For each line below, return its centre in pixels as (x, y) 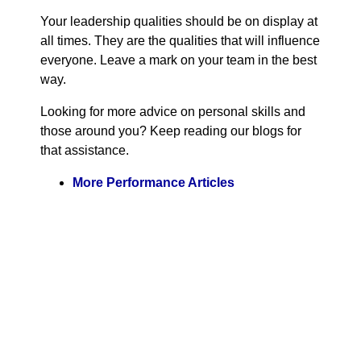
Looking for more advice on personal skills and (173, 111)
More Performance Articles (154, 182)
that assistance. (85, 150)
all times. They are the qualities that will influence (180, 40)
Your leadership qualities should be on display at (179, 21)
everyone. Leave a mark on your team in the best (178, 60)
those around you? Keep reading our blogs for (171, 131)
